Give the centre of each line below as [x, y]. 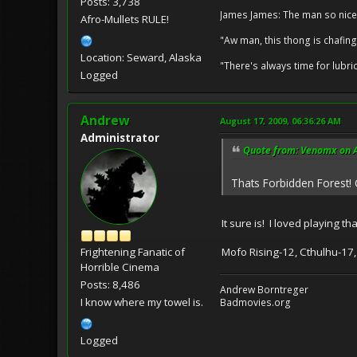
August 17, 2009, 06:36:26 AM [280, 121]
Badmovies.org [255, 302]
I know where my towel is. [142, 302]
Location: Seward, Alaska [141, 58]
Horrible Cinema [120, 267]
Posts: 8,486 [110, 285]
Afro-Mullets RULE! [125, 20]
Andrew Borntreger [264, 289]
